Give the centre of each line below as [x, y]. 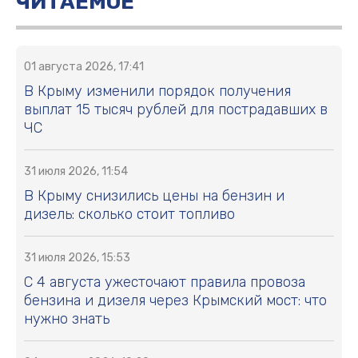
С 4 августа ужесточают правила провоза [165, 282]
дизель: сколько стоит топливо [129, 215]
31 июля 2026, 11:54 [76, 172]
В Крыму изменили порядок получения [157, 91]
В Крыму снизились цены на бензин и [154, 196]
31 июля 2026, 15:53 [77, 258]
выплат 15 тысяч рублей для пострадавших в [176, 110]
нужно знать [67, 319]
